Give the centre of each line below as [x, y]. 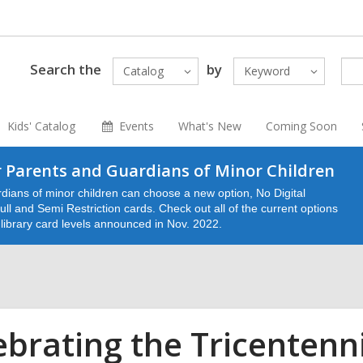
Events [136, 126]
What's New [209, 126]
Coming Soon [301, 126]
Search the [65, 69]
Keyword [267, 71]
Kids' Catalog [41, 126]
